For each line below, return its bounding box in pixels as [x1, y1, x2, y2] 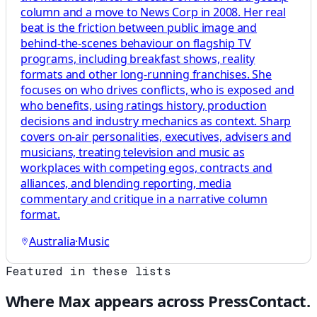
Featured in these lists [6, 264, 171, 279]
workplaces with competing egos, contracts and [21, 160, 273, 176]
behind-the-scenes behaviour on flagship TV [21, 35, 251, 52]
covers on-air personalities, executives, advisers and [21, 129, 292, 145]
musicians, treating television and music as [21, 144, 245, 161]
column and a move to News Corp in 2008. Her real [21, 4, 286, 21]
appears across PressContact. [90, 289, 311, 311]
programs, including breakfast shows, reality [21, 51, 255, 67]
